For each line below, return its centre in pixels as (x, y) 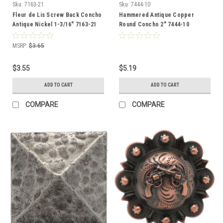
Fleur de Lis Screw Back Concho (57, 15)
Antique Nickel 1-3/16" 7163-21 (55, 24)
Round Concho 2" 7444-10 (154, 24)
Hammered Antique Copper (157, 15)
